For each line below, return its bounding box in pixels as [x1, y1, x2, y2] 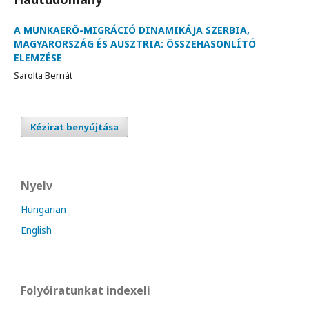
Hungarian [21, 202, 66, 216]
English [21, 223, 52, 237]
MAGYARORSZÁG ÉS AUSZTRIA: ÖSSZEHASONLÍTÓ [14, 37, 256, 50]
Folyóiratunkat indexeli [21, 282, 150, 298]
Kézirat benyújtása [30, 120, 119, 133]
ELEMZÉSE [14, 50, 62, 64]
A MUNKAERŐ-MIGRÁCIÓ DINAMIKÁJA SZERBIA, [14, 23, 250, 37]
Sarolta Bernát [14, 68, 72, 81]
